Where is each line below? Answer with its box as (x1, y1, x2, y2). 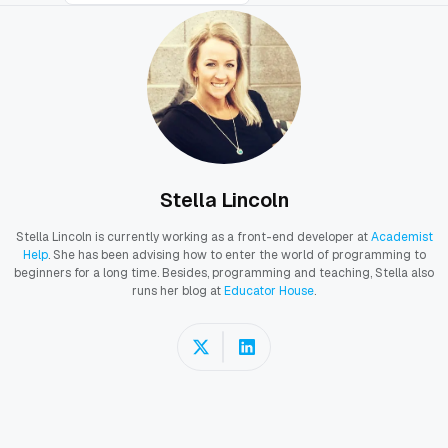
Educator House (224, 283, 314, 300)
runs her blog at (132, 283, 224, 300)
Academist (370, 229, 433, 246)
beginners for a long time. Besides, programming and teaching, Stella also (14, 265, 434, 282)
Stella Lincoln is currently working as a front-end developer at (15, 229, 371, 246)
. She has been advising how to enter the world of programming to (47, 247, 426, 264)
